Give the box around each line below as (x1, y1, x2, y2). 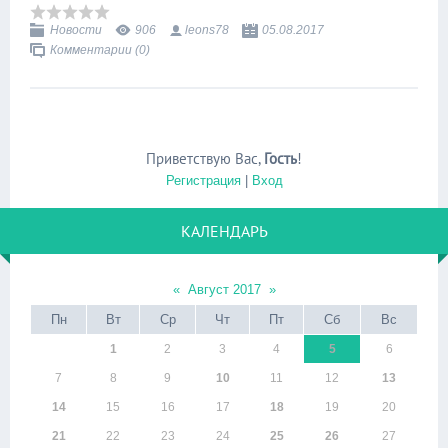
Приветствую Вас (146, 149, 258, 168)
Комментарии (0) (50, 42, 150, 57)
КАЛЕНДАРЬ (180, 221, 268, 241)
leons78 (185, 22, 229, 37)
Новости (50, 22, 102, 37)
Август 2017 (187, 282, 261, 297)
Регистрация (165, 173, 241, 188)
